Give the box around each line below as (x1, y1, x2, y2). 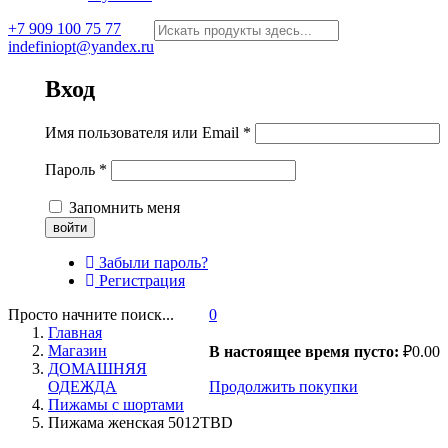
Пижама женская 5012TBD (48, 413, 233, 431)
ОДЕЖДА (48, 377, 117, 395)
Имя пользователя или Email (45, 123, 243, 141)
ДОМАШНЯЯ (48, 359, 147, 377)
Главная (48, 323, 102, 341)
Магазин (48, 341, 107, 359)
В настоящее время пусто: (209, 342, 399, 360)
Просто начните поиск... (8, 305, 174, 323)
